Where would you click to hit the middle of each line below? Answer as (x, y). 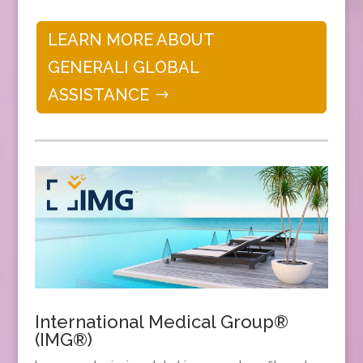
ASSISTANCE (98, 95)
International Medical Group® (161, 322)
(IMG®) (63, 340)
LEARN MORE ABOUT (131, 40)
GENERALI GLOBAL (123, 68)
